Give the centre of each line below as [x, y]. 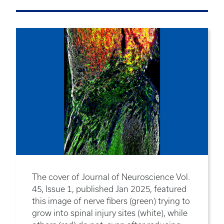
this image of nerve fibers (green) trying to [111, 201]
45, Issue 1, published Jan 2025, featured [109, 189]
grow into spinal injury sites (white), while [110, 213]
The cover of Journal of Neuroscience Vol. [111, 177]
